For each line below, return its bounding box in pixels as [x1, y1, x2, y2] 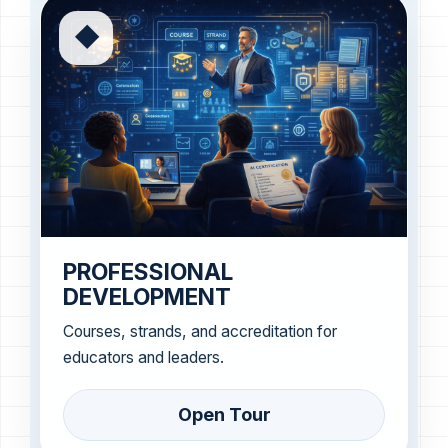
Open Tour [177, 403, 271, 425]
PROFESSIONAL [63, 257, 233, 285]
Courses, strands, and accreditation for [63, 321, 337, 341]
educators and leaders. [63, 347, 224, 367]
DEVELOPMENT [63, 282, 231, 310]
